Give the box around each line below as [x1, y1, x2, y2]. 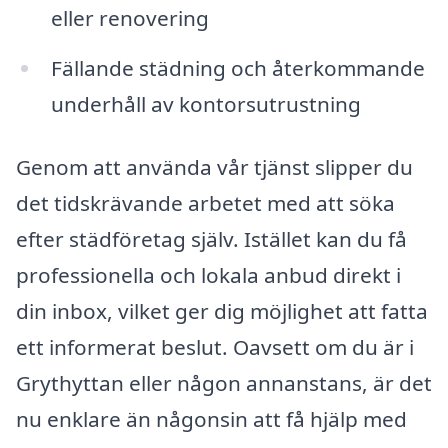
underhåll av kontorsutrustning [50, 89, 361, 118]
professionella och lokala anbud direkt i [16, 261, 401, 290]
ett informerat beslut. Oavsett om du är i [16, 333, 414, 362]
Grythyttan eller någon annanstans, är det [16, 369, 432, 398]
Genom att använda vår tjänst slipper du [16, 153, 413, 182]
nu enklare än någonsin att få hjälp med [16, 405, 407, 434]
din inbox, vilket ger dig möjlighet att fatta [16, 297, 428, 326]
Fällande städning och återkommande [50, 53, 425, 82]
